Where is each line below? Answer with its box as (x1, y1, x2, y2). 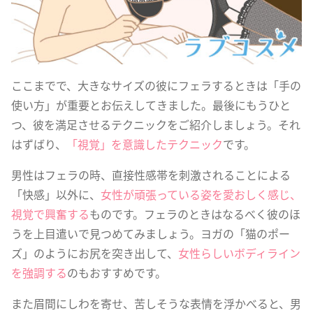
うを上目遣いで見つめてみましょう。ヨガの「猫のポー (11, 225, 290, 242)
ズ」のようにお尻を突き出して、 (11, 245, 178, 262)
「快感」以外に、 (11, 186, 101, 203)
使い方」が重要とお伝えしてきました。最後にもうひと (11, 96, 291, 114)
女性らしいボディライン (178, 245, 300, 262)
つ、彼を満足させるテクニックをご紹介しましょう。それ (11, 116, 300, 133)
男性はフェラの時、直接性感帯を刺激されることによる (11, 166, 291, 184)
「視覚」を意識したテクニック (66, 136, 223, 153)
